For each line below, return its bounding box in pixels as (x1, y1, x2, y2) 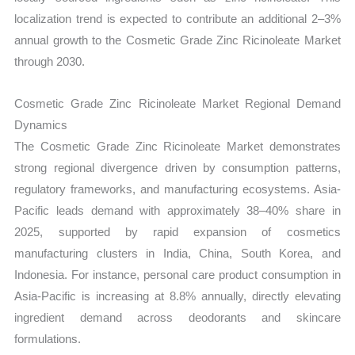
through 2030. (14, 54, 86, 68)
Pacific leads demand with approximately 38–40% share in (14, 203, 341, 217)
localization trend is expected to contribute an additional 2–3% (14, 11, 341, 25)
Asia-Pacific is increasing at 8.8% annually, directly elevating (14, 288, 341, 303)
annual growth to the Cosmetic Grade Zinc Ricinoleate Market (14, 32, 341, 47)
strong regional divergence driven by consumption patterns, (14, 160, 341, 174)
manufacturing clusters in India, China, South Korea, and (14, 246, 341, 260)
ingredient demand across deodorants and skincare (14, 310, 341, 324)
